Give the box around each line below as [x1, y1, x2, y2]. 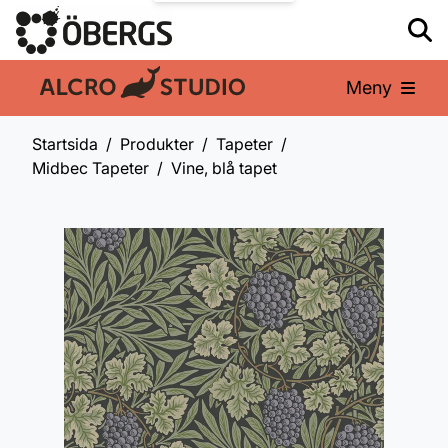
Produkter [120, 134, 194, 154]
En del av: [31, 80, 112, 102]
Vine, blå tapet [171, 158, 277, 178]
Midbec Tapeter [32, 158, 149, 178]
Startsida [32, 134, 98, 154]
